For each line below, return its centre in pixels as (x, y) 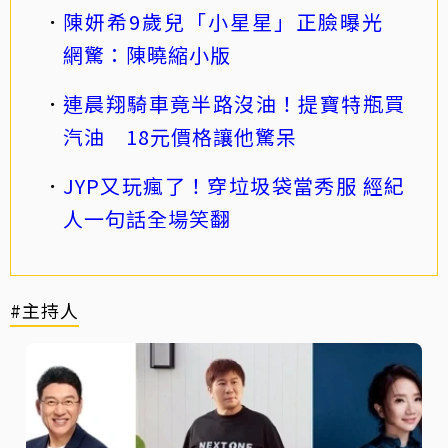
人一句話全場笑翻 (147, 218)
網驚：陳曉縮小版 (147, 54)
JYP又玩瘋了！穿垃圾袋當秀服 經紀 (234, 185)
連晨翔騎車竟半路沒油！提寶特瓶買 (234, 103)
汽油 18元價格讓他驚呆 (180, 136)
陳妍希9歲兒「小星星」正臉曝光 (234, 21)
